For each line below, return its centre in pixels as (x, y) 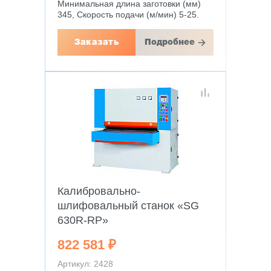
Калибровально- (99, 191)
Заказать (96, 42)
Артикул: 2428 (85, 264)
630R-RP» (83, 220)
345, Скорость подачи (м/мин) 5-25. (128, 15)
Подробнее (169, 42)
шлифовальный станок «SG (128, 206)
